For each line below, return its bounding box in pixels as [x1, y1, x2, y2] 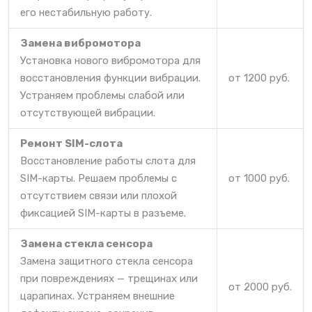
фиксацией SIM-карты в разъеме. [20, 206, 186, 219]
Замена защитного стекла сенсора [20, 254, 193, 267]
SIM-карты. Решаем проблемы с [20, 171, 177, 185]
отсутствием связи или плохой [20, 189, 177, 202]
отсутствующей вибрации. [20, 106, 155, 119]
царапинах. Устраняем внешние [20, 289, 175, 302]
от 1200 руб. [228, 71, 290, 84]
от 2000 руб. [228, 280, 292, 293]
